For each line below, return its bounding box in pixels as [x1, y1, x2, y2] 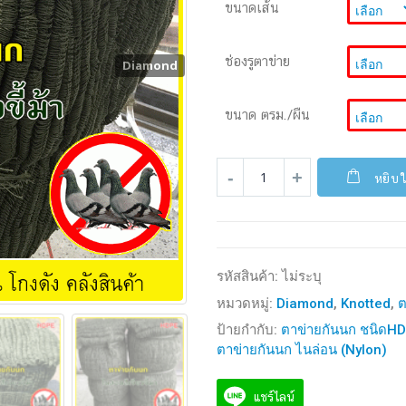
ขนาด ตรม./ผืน [225, 106, 310, 122]
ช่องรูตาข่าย [225, 53, 290, 69]
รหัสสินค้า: [217, 268, 282, 285]
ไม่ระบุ [282, 268, 322, 285]
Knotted [341, 295, 391, 312]
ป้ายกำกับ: [217, 322, 281, 339]
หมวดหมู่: [217, 295, 276, 312]
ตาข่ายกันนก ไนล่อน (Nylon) [217, 342, 387, 359]
